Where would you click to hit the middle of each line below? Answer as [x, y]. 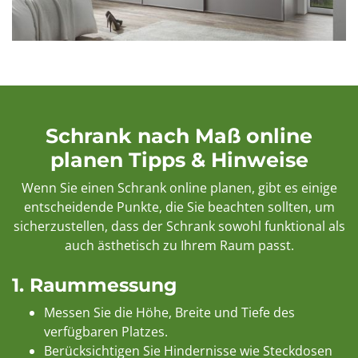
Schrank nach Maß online [179, 136]
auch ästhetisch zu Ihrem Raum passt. [179, 246]
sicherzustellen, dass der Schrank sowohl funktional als [179, 227]
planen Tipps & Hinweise [179, 160]
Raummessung [103, 285]
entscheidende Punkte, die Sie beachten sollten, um [179, 207]
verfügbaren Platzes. [106, 332]
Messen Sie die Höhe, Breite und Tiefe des [169, 313]
